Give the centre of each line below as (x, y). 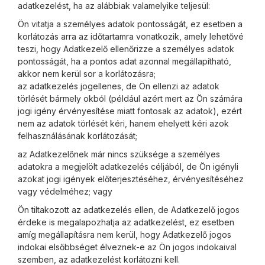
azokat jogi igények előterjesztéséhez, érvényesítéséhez (131, 179)
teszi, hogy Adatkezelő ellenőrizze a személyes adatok (126, 49)
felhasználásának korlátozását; (77, 136)
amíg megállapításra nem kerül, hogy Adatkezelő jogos (125, 235)
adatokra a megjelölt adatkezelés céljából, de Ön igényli (128, 167)
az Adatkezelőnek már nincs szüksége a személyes (119, 154)
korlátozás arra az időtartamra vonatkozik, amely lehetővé (131, 36)
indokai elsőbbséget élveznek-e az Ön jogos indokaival (127, 247)
